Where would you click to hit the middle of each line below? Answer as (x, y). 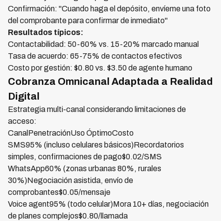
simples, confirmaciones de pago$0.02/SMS (85, 157)
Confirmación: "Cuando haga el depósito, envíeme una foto (109, 9)
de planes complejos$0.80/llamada (68, 216)
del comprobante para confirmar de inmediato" (88, 20)
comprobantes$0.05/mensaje (59, 192)
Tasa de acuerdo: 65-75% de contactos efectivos (95, 56)
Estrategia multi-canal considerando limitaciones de (97, 109)
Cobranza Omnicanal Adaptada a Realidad (110, 81)
